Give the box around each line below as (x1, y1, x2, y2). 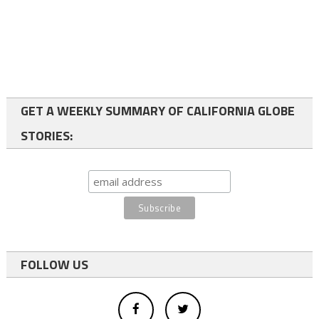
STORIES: (20, 125, 73, 145)
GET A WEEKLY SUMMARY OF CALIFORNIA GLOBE (20, 100, 295, 120)
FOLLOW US (20, 254, 88, 274)
